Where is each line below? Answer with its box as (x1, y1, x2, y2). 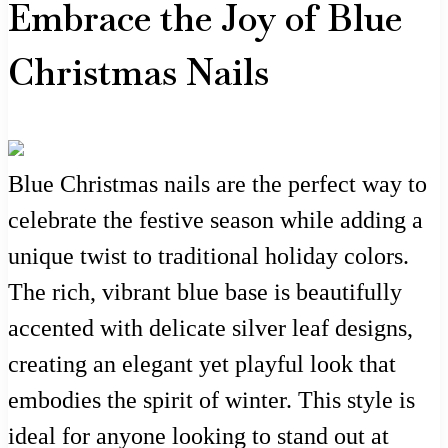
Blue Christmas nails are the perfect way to (8, 170, 427, 197)
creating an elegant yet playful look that (8, 350, 396, 377)
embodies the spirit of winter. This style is (8, 386, 415, 413)
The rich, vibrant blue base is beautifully (8, 278, 402, 305)
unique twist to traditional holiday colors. (8, 242, 409, 269)
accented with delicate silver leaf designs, (8, 314, 413, 341)
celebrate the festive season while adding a (8, 206, 423, 233)
